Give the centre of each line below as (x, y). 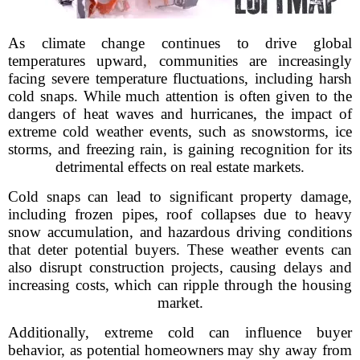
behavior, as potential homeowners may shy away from (180, 350)
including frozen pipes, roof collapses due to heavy (180, 214)
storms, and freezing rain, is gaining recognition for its (180, 149)
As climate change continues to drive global (180, 43)
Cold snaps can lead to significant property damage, (180, 196)
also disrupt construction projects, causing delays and (180, 267)
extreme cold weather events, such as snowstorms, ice (180, 131)
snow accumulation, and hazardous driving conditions (180, 232)
